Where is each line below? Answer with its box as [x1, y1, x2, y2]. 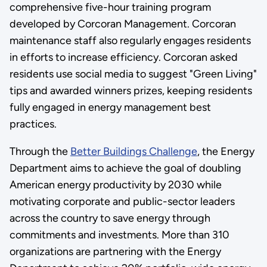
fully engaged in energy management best [9, 100, 211, 114]
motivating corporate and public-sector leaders [9, 194, 235, 208]
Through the [9, 144, 70, 158]
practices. [9, 117, 57, 131]
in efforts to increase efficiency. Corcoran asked [9, 50, 238, 64]
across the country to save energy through [9, 211, 210, 225]
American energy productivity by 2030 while [9, 178, 222, 191]
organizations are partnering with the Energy [9, 244, 221, 258]
